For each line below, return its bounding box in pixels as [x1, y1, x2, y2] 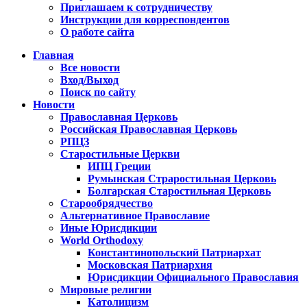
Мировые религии [60, 284, 151, 296]
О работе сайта [60, 26, 134, 38]
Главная [33, 49, 74, 62]
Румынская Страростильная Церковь [88, 173, 276, 185]
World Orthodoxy [60, 234, 143, 247]
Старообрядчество [60, 197, 153, 210]
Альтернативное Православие [60, 210, 210, 222]
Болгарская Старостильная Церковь [88, 185, 271, 197]
